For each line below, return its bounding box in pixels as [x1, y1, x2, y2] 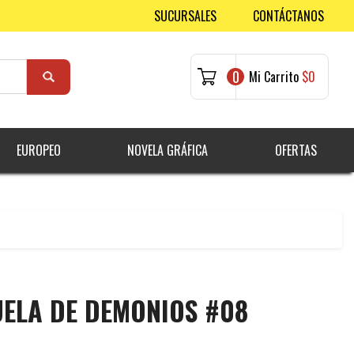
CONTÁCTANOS [253, 6, 324, 25]
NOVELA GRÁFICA [127, 141, 209, 160]
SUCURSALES [154, 6, 217, 25]
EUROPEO [16, 141, 61, 160]
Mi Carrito [249, 67, 299, 87]
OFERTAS [274, 141, 317, 160]
